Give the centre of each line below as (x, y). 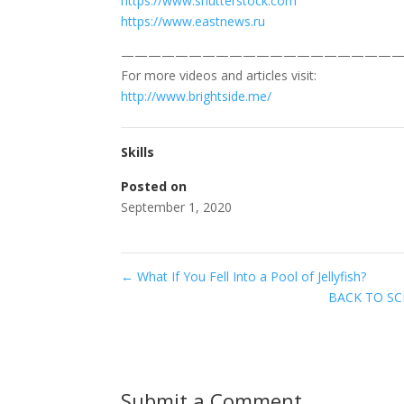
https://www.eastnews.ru (193, 22)
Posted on (154, 187)
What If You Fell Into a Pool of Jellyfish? (250, 277)
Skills (138, 152)
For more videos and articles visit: (219, 76)
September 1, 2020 (177, 207)
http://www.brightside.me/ (197, 96)
